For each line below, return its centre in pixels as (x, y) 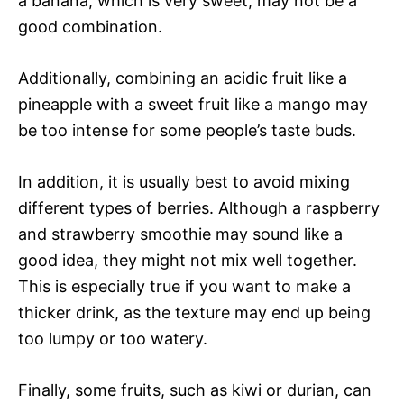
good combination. (90, 26)
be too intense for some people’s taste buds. (187, 130)
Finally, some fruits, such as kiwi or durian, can (195, 390)
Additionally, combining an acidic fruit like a (183, 78)
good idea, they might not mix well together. (188, 260)
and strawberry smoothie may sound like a (180, 234)
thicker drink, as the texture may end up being (194, 312)
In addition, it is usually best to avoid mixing (184, 181)
